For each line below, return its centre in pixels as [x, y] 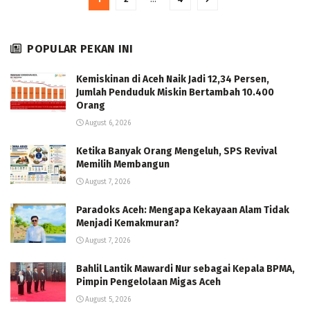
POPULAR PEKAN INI [80, 49]
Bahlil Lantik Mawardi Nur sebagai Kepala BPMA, [185, 269]
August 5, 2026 [107, 300]
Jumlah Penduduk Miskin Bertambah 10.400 [175, 92]
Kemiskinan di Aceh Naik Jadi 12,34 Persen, [173, 79]
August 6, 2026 [107, 123]
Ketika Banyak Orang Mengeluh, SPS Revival [176, 151]
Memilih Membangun [123, 164]
